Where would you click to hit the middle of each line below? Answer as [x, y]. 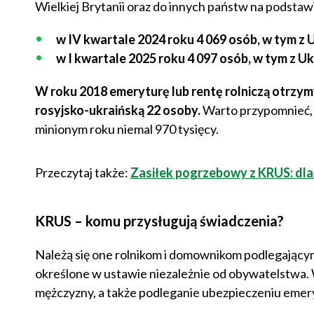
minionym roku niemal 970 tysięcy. [127, 129]
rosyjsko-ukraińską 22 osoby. [118, 110]
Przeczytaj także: [82, 173]
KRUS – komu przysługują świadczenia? [159, 221]
